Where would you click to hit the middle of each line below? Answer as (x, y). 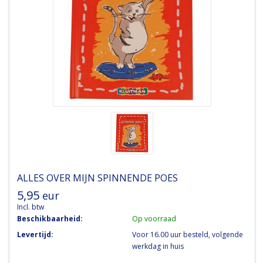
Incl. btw (30, 207)
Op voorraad (154, 218)
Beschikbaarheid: (50, 218)
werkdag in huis (158, 246)
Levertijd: (35, 234)
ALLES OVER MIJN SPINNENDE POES (97, 178)
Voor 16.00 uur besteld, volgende (187, 234)
